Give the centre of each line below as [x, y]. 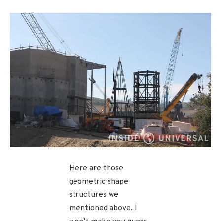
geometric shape [99, 182]
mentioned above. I [103, 208]
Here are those [96, 168]
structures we [94, 195]
